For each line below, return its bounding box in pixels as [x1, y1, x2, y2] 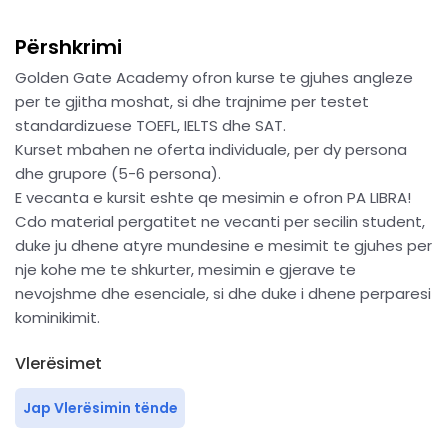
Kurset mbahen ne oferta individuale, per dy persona [15, 139, 407, 160]
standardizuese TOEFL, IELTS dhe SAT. [15, 115, 286, 136]
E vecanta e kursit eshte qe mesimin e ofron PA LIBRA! [15, 187, 411, 208]
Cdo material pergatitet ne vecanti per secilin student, [15, 211, 425, 232]
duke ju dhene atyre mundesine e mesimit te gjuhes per [15, 235, 432, 256]
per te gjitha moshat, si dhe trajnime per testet [15, 91, 369, 112]
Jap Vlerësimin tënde [22, 398, 178, 418]
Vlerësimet [15, 352, 102, 375]
